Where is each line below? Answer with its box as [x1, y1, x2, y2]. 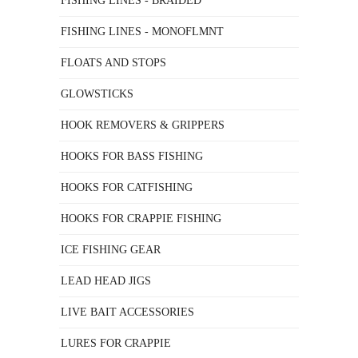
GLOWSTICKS [61, 88, 133, 100]
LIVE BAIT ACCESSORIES [61, 306, 194, 318]
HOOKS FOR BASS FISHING [61, 150, 203, 162]
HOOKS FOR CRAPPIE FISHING [61, 213, 221, 225]
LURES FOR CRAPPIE [61, 337, 171, 349]
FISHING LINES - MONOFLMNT [61, 26, 224, 38]
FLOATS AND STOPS [61, 57, 166, 69]
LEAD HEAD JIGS [61, 275, 151, 287]
